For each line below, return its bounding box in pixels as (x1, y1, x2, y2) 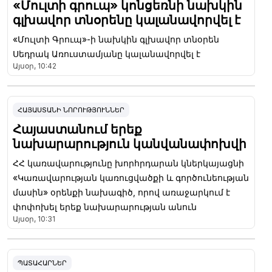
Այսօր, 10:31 (13, 214, 55, 223)
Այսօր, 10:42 (13, 61, 56, 70)
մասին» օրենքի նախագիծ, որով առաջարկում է (13, 186, 230, 197)
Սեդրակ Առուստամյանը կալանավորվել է (13, 48, 200, 59)
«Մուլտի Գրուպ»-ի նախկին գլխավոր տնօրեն (13, 33, 219, 44)
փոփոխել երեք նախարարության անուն (13, 201, 197, 212)
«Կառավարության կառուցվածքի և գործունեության (13, 172, 249, 183)
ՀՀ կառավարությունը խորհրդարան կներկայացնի (13, 157, 244, 168)
